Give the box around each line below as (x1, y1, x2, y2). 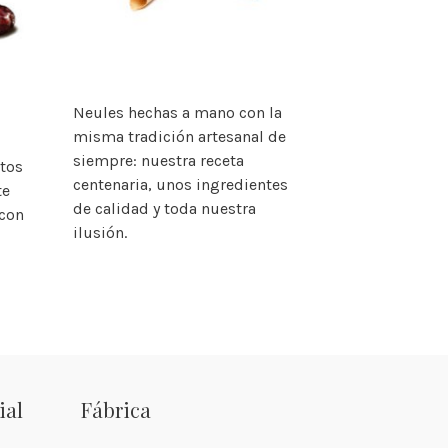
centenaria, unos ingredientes (72, 174, 288, 194)
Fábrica (81, 396, 151, 423)
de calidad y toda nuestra (72, 198, 256, 218)
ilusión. (72, 222, 127, 242)
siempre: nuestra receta (72, 150, 244, 170)
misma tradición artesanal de (72, 126, 286, 146)
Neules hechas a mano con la (72, 102, 282, 122)
